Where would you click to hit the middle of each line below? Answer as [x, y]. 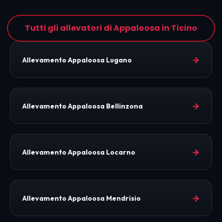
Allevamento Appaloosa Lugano [77, 60]
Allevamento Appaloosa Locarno [79, 152]
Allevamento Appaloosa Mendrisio [82, 198]
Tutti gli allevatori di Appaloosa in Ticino [111, 28]
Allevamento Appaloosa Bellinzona [83, 106]
